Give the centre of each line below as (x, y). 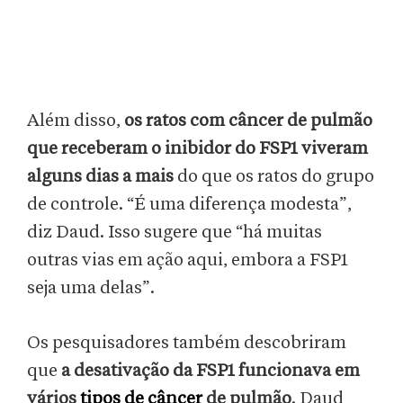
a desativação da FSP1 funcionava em (210, 371)
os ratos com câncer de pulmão (248, 121)
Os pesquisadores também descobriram (187, 343)
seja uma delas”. (93, 288)
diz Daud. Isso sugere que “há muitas (175, 233)
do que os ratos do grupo (276, 177)
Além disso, (76, 121)
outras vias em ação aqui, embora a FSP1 (188, 260)
